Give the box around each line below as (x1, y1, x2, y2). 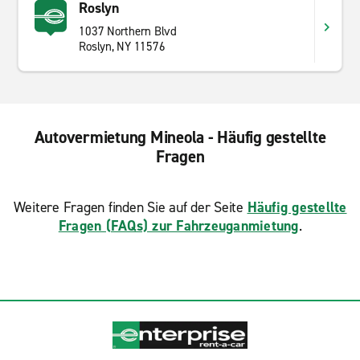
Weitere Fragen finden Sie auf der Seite (13, 198, 247, 217)
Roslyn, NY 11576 (79, 39, 166, 55)
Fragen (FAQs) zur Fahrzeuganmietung (58, 216, 299, 235)
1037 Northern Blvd (79, 23, 177, 39)
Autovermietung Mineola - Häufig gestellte (34, 126, 326, 149)
